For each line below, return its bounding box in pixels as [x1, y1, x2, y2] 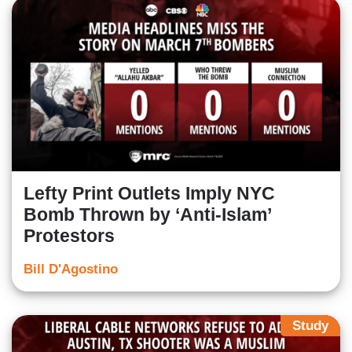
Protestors [24, 225, 115, 247]
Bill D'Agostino [24, 262, 118, 277]
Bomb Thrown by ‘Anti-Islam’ [24, 204, 271, 225]
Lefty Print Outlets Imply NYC [24, 183, 275, 204]
